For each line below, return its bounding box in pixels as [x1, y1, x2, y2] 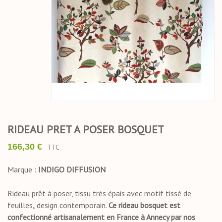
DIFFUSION [66, 165, 108, 175]
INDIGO [38, 165, 64, 175]
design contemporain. [35, 200, 109, 211]
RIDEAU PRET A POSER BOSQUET [7, 122, 164, 137]
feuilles [7, 200, 33, 211]
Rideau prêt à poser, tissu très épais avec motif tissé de [7, 188, 191, 199]
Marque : [7, 165, 38, 175]
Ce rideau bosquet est [109, 200, 180, 211]
